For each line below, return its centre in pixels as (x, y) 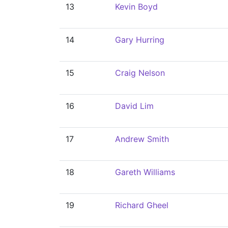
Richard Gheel (142, 205)
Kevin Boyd (136, 7)
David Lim (134, 106)
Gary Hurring (140, 40)
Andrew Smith (142, 139)
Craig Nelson (140, 73)
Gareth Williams (145, 172)
